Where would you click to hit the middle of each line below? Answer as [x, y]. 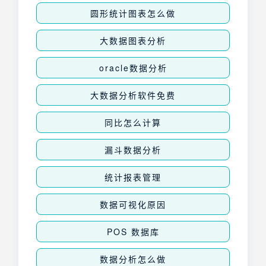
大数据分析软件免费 [133, 95]
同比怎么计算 [133, 122]
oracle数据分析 [133, 67]
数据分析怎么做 [133, 259]
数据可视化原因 [133, 204]
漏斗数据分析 [133, 149]
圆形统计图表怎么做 [133, 13]
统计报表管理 [133, 177]
